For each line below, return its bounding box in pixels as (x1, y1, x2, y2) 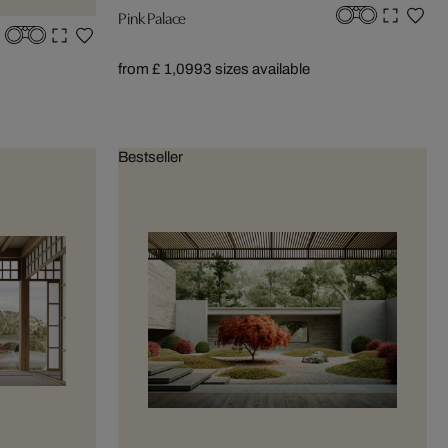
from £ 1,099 (118, 60, 203, 77)
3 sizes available (203, 60, 310, 77)
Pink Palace (118, 5, 187, 28)
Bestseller (118, 148, 183, 165)
